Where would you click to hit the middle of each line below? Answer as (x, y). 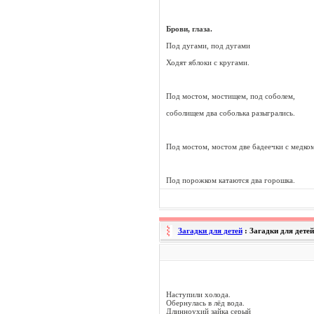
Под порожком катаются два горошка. (230, 180)
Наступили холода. (198, 294)
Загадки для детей (210, 231)
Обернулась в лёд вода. (205, 303)
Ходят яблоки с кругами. (207, 62)
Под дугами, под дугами (208, 46)
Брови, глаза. (189, 29)
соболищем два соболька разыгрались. (230, 113)
